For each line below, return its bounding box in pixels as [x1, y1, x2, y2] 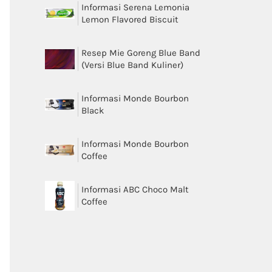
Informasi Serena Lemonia [81, 2, 189, 13]
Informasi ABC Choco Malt [81, 184, 189, 195]
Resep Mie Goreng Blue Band [81, 47, 200, 58]
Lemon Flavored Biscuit [81, 14, 178, 25]
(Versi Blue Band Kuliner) [81, 59, 183, 70]
